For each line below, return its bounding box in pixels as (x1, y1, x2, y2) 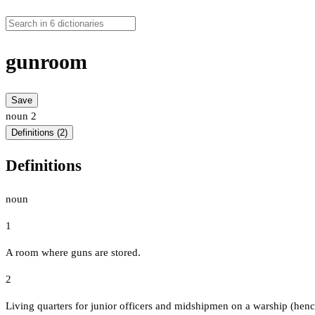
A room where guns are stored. (6, 246, 141, 258)
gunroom (6, 50, 87, 74)
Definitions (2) (11, 127, 67, 139)
